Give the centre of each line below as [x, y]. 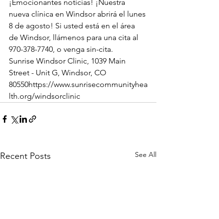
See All [146, 155]
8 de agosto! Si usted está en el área [73, 26]
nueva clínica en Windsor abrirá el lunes [78, 14]
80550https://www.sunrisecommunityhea [78, 85]
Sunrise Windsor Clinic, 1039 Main [68, 61]
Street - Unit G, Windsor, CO [58, 73]
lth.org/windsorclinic [44, 96]
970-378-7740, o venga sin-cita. [63, 49]
